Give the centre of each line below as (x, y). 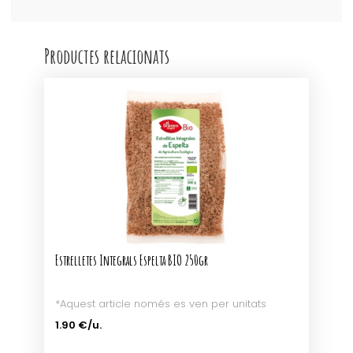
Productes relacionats (107, 56)
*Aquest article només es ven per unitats (161, 304)
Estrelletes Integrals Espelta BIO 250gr (132, 260)
